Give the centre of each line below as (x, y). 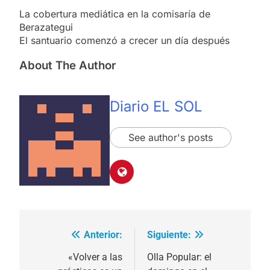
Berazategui (46, 27)
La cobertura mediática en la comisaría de (115, 14)
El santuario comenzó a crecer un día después (124, 40)
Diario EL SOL (156, 106)
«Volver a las (95, 257)
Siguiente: (169, 235)
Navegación (69, 238)
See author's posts (171, 137)
